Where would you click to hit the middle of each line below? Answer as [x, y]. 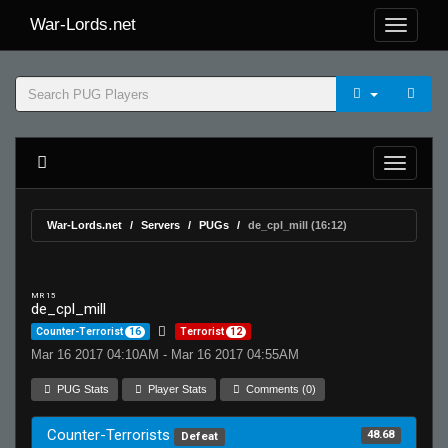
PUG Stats [82, 389]
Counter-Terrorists [110, 435]
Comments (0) [280, 389]
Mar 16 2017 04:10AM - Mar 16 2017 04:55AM [165, 354]
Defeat [199, 436]
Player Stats [176, 389]
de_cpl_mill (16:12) [297, 225]
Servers [160, 225]
